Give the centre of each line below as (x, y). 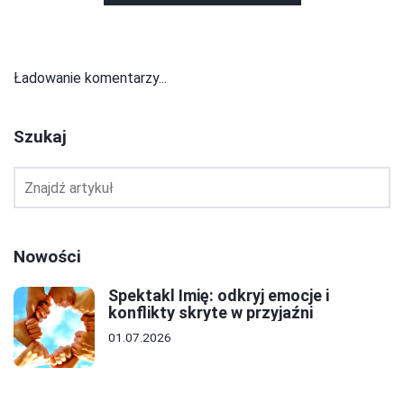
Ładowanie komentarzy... (90, 78)
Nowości (47, 257)
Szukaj (40, 137)
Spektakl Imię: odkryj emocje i (219, 296)
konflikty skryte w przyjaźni (211, 313)
